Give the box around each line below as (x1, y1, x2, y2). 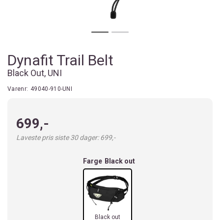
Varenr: (7, 85, 28, 92)
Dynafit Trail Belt (7, 52, 113, 69)
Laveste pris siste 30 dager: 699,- (16, 134, 115, 141)
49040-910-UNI (30, 85, 73, 92)
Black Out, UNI (7, 68, 62, 78)
